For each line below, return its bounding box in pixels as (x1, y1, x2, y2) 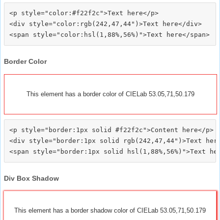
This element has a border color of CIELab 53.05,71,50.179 (27, 90, 194, 98)
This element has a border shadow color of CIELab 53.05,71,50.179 (14, 206, 206, 214)
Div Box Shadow (4, 174, 59, 182)
